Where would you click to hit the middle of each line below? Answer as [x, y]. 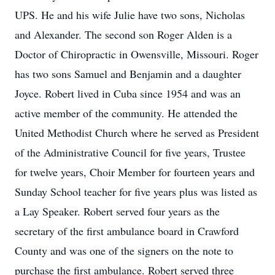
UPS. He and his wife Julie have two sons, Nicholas [130, 15]
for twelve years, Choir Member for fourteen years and [135, 172]
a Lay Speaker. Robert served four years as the [117, 211]
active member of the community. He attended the [126, 113]
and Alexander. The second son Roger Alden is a [123, 34]
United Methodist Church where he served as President [137, 133]
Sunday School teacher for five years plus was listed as [136, 192]
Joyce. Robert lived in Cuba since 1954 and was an [128, 93]
